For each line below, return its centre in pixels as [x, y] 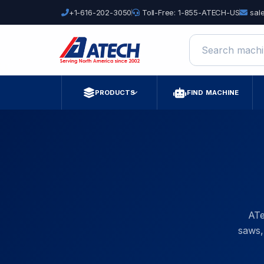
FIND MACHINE [213, 92]
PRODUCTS [115, 92]
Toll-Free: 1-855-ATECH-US [190, 12]
